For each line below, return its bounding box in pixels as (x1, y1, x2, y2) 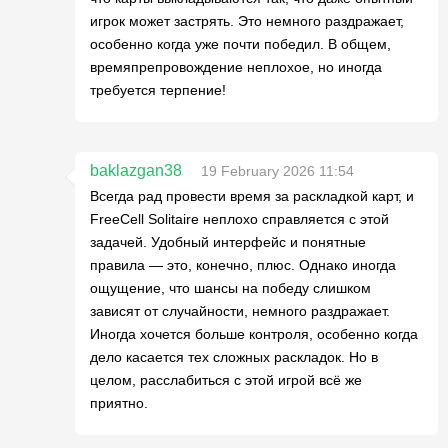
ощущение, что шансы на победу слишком (90, 280, 371, 296)
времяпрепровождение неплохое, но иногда (90, 59, 382, 75)
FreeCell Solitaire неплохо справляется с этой (90, 211, 389, 227)
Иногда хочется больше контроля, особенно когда (90, 326, 418, 342)
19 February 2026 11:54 (201, 163, 354, 179)
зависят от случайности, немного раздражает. (90, 303, 390, 319)
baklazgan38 (90, 162, 182, 179)
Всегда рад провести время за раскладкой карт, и (90, 188, 414, 204)
